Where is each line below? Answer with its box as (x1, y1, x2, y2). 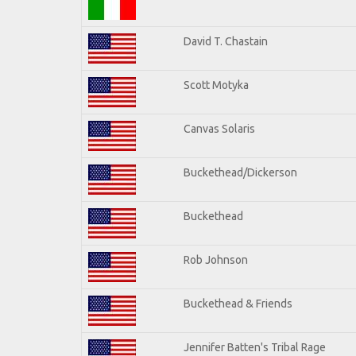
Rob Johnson (184, 253, 248, 266)
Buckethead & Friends (184, 296, 292, 310)
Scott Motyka (184, 78, 249, 91)
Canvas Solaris (184, 122, 255, 135)
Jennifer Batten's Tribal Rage (184, 340, 326, 354)
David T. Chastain (184, 34, 268, 48)
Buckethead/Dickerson (184, 165, 297, 179)
